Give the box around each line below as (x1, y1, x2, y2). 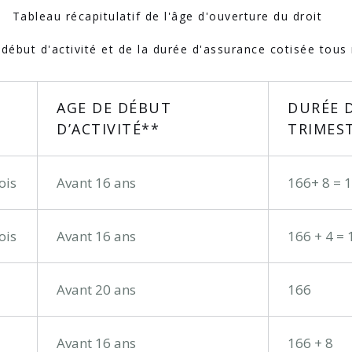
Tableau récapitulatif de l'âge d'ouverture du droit (12, 9, 323, 24)
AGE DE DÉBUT (57, 98, 171, 118)
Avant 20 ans (57, 280, 136, 299)
